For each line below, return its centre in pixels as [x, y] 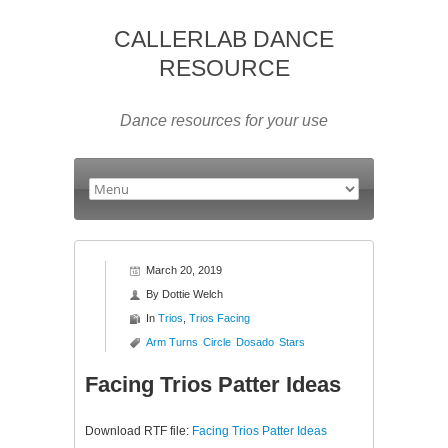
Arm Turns [172, 342]
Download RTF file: [138, 431]
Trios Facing [219, 318]
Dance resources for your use [224, 120]
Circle [217, 342]
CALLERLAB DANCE [224, 39]
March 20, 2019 [184, 270]
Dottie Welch [192, 294]
